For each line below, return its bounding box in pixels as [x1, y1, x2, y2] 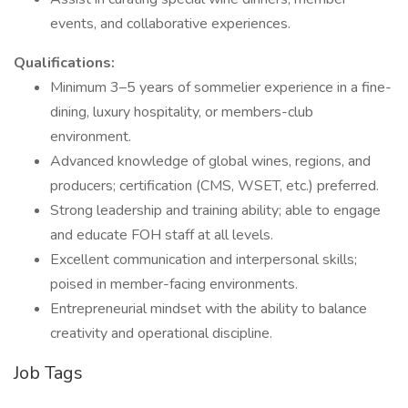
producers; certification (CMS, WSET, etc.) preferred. [50, 176, 379, 196]
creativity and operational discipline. [50, 323, 272, 343]
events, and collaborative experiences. [50, 14, 291, 34]
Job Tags [14, 361, 83, 385]
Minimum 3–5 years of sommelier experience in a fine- [50, 77, 392, 97]
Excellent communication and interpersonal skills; [50, 250, 357, 270]
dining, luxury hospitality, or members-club [50, 102, 313, 122]
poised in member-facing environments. [50, 274, 298, 294]
